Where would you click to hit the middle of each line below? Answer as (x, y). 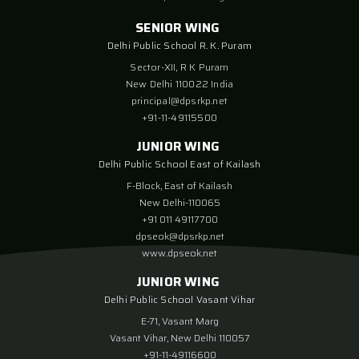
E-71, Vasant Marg (179, 321)
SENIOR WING (179, 28)
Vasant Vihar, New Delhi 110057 (179, 338)
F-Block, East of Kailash (179, 186)
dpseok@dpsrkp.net (179, 236)
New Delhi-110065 (179, 202)
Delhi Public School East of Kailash (179, 164)
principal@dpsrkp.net (179, 101)
